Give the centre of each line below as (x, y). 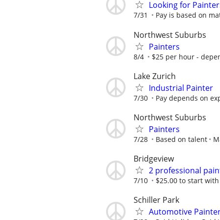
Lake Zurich (155, 76)
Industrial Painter (181, 88)
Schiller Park (156, 200)
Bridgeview (154, 159)
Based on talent (181, 139)
